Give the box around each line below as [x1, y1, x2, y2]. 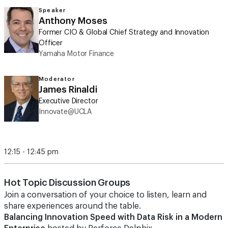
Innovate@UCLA [39, 108, 92, 116]
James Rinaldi [39, 85, 97, 94]
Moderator [39, 76, 75, 82]
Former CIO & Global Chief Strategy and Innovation [39, 29, 210, 36]
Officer [39, 40, 63, 47]
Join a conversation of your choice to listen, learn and [4, 191, 207, 199]
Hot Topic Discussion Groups [4, 178, 131, 187]
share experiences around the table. [4, 202, 141, 210]
